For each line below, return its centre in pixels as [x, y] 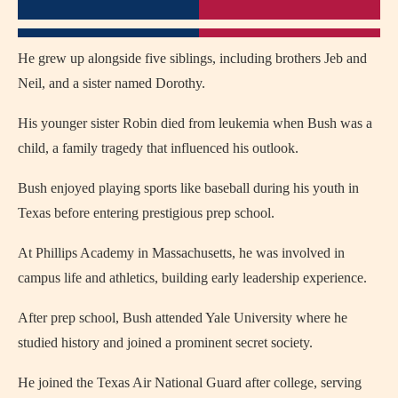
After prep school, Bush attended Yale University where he [183, 317]
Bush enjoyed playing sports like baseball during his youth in [188, 187]
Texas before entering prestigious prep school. [146, 212]
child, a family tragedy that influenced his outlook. [158, 147]
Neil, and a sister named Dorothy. [111, 83]
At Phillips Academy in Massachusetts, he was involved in [181, 252]
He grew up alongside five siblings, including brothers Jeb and [192, 58]
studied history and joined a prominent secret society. [165, 342]
